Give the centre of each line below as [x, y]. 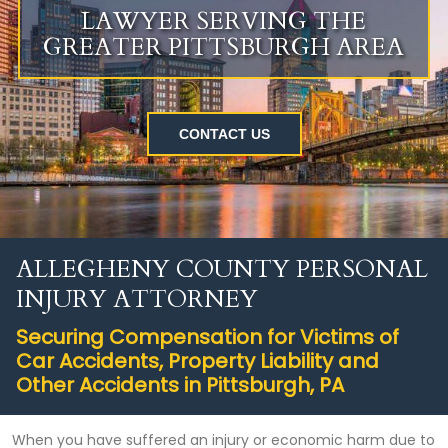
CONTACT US [224, 134]
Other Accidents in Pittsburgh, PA [180, 385]
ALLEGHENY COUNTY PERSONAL [222, 270]
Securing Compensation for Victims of [207, 337]
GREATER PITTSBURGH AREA [224, 48]
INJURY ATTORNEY [137, 300]
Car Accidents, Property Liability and [197, 361]
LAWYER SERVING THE [224, 22]
